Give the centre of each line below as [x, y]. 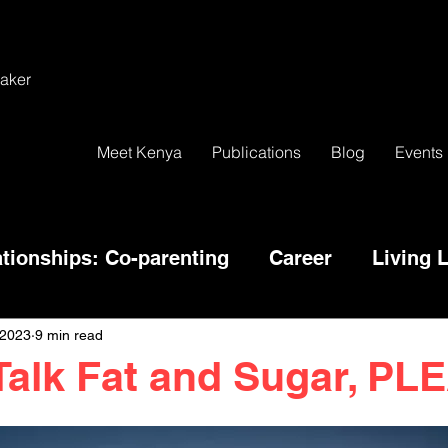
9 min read [69, 334]
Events [419, 152]
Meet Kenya [139, 152]
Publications [256, 152]
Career [300, 258]
